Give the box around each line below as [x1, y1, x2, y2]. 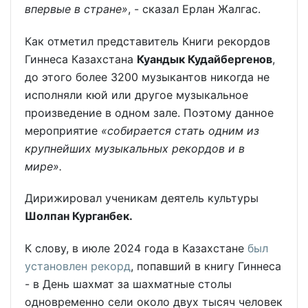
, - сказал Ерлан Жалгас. [128, 1, 261, 16]
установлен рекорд [25, 259, 131, 274]
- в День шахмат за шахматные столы [25, 277, 232, 291]
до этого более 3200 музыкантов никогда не [25, 69, 269, 84]
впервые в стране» [25, 1, 128, 16]
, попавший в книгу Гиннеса [131, 259, 281, 274]
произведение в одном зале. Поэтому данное [25, 105, 274, 120]
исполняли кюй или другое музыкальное [25, 87, 248, 102]
